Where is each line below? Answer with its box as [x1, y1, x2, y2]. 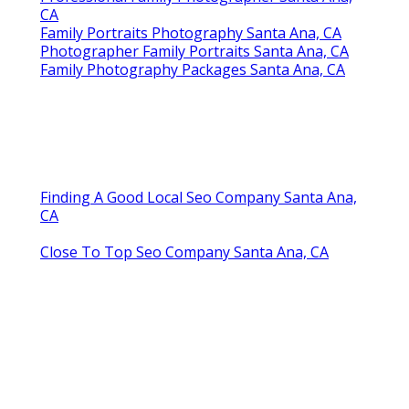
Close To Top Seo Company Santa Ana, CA [40, 242, 329, 263]
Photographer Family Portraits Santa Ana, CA [40, 41, 349, 62]
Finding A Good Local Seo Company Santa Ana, [40, 187, 357, 208]
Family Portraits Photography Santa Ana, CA [40, 23, 341, 44]
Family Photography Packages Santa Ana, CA [40, 59, 345, 80]
